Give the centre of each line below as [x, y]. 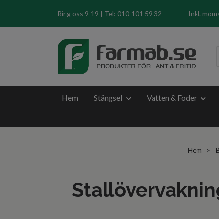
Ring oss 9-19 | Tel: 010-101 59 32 [109, 13]
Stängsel [108, 98]
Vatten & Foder [172, 98]
